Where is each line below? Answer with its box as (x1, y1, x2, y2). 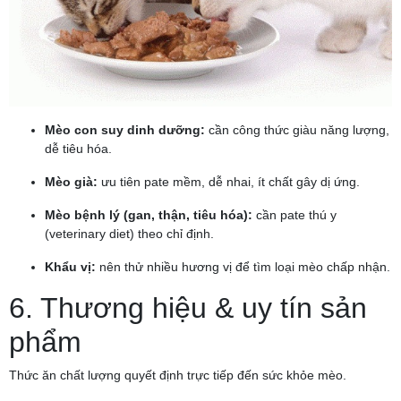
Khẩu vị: (45, 260, 96, 274)
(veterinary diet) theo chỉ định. (45, 226, 214, 241)
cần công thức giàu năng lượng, (205, 123, 389, 137)
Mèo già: (45, 175, 98, 189)
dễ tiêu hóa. (45, 141, 112, 156)
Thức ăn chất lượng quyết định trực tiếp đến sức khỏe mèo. (9, 368, 346, 382)
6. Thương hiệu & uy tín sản (9, 292, 367, 324)
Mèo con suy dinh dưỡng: (45, 123, 205, 137)
